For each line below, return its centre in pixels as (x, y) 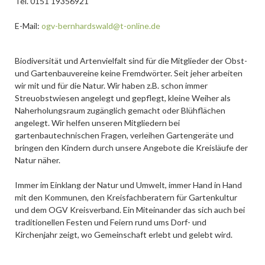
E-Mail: (28, 25)
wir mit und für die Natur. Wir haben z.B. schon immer (111, 85)
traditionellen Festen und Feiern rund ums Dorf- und (110, 222)
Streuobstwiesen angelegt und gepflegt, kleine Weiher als (122, 98)
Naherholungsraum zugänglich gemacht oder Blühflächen (120, 110)
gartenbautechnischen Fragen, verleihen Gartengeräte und (124, 135)
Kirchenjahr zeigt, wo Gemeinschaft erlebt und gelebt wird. (123, 234)
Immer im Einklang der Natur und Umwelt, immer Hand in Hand (128, 185)
